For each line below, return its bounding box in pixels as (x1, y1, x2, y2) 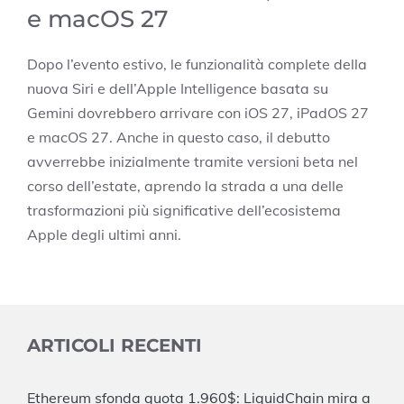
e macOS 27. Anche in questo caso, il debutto (27, 128, 330, 147)
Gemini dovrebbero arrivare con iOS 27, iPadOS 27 (27, 104, 369, 123)
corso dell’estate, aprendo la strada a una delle (27, 177, 344, 196)
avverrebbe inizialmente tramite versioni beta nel (27, 152, 358, 171)
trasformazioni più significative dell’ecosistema (27, 201, 341, 220)
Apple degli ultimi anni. (27, 225, 181, 244)
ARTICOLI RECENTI (27, 335, 202, 357)
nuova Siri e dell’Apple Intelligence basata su (27, 79, 328, 98)
